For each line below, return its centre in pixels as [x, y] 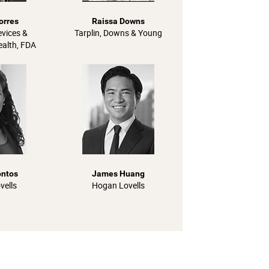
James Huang [118, 174]
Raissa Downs [118, 21]
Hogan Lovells [118, 185]
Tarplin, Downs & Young [118, 33]
